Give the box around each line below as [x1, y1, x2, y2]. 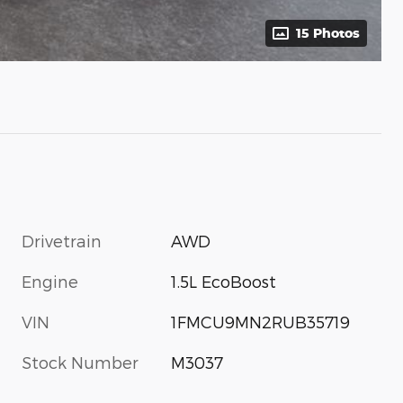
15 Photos [296, 25, 360, 41]
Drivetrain [22, 231, 102, 251]
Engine [22, 272, 78, 291]
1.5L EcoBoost [171, 272, 277, 291]
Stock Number [22, 353, 139, 372]
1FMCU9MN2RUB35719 [171, 312, 351, 332]
